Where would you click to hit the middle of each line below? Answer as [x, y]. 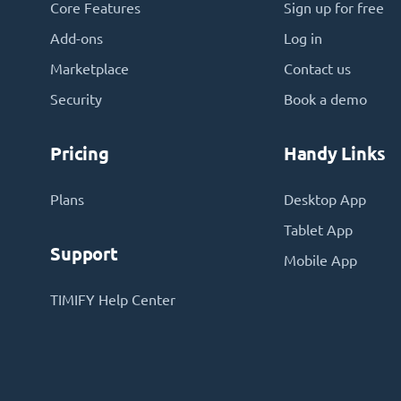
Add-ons [77, 38]
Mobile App [320, 260]
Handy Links [335, 153]
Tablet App [318, 230]
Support [84, 253]
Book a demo [325, 99]
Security [77, 99]
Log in [303, 38]
